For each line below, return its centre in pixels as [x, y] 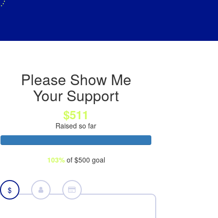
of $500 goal [85, 159]
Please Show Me [76, 79]
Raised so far [76, 125]
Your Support [76, 95]
